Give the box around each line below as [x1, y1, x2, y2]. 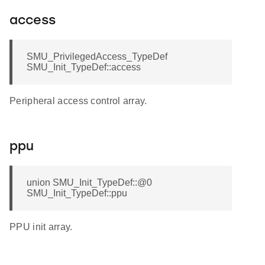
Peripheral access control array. [9, 96, 147, 106]
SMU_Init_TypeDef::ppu [27, 188, 127, 199]
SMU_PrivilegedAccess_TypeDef [27, 51, 167, 62]
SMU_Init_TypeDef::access [27, 62, 141, 73]
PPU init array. [9, 222, 73, 232]
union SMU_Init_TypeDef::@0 [27, 177, 152, 188]
